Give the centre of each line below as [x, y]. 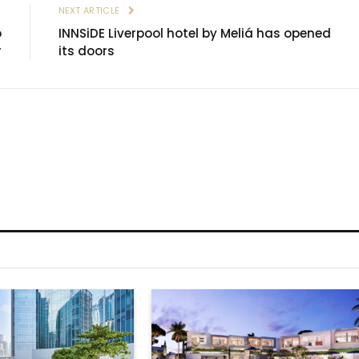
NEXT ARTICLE [90, 11]
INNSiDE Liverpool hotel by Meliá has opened [194, 34]
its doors [86, 51]
